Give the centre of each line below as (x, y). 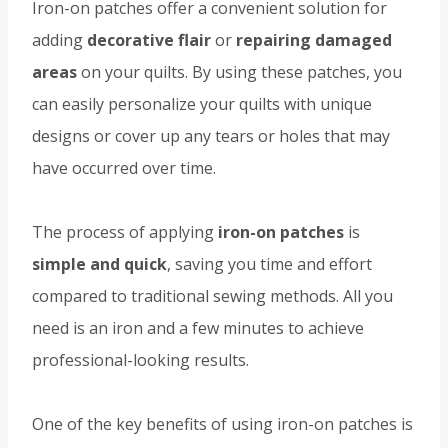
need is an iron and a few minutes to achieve (198, 328)
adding (59, 40)
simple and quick (99, 264)
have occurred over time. (124, 168)
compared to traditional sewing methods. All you (212, 296)
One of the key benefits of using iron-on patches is (222, 424)
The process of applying (125, 232)
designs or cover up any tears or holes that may (211, 136)
